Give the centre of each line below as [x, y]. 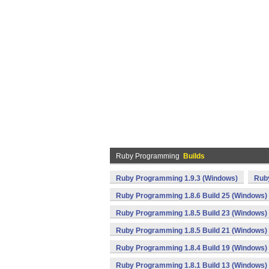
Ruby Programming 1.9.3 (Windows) [177, 178]
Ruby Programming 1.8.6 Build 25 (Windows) [192, 196]
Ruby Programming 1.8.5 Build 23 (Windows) [192, 213]
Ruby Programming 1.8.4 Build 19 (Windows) [192, 248]
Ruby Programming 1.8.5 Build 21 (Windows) [192, 231]
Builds [194, 156]
